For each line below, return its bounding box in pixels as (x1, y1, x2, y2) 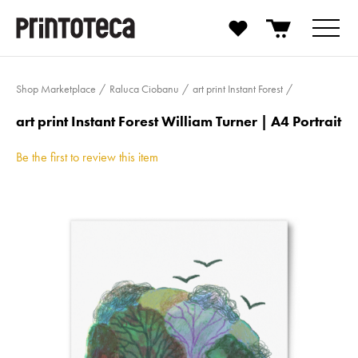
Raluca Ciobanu (109, 82, 179, 96)
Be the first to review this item (16, 149, 158, 165)
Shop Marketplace (16, 82, 96, 96)
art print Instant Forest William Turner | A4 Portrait (16, 112, 341, 130)
